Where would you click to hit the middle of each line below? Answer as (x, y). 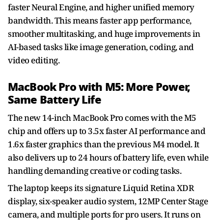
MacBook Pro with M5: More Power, (99, 87)
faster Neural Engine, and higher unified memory (101, 7)
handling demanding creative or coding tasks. (95, 171)
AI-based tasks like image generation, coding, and (101, 47)
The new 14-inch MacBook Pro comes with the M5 (102, 118)
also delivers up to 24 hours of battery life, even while (108, 157)
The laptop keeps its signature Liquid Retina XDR (101, 188)
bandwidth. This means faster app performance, (100, 20)
